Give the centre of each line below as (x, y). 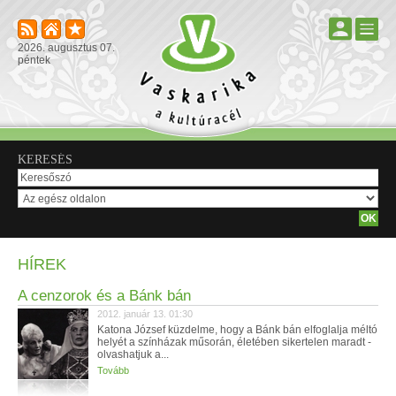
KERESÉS (45, 160)
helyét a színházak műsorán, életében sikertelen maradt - (234, 342)
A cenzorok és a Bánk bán (104, 296)
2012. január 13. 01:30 (145, 314)
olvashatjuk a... (133, 354)
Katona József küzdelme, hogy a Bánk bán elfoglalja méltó (237, 330)
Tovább (113, 370)
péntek (34, 60)
